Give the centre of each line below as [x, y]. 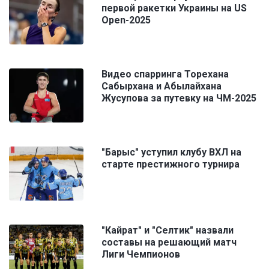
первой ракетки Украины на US [174, 8]
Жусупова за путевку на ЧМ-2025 [179, 98]
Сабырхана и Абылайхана [162, 86]
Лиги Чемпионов [141, 255]
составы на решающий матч [169, 243]
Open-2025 [126, 20]
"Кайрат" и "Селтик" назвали [168, 231]
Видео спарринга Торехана [165, 74]
